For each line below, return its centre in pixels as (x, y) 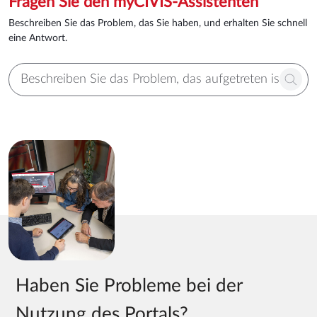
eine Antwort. (38, 38)
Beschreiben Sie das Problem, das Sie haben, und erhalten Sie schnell (158, 23)
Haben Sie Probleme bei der (129, 286)
